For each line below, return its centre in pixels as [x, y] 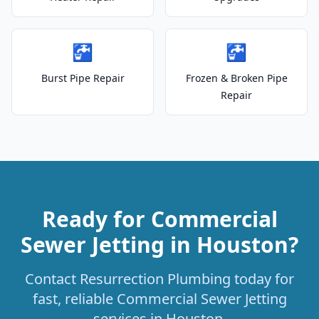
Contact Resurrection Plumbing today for [159, 279]
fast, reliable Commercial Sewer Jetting [159, 299]
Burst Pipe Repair [83, 78]
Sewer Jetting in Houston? [159, 245]
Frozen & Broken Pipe [236, 78]
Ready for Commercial [159, 219]
